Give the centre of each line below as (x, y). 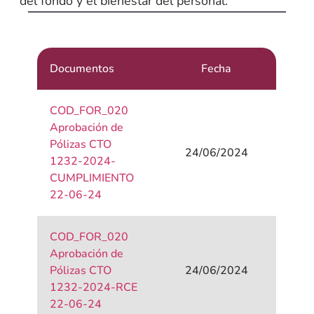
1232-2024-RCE (94, 288)
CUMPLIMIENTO (92, 178)
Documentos (82, 69)
